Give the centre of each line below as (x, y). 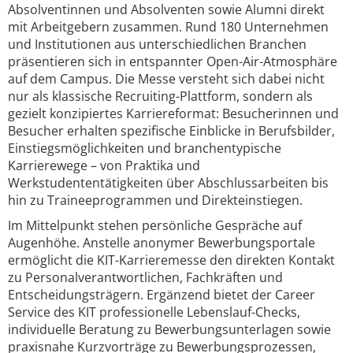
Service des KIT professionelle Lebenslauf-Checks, (154, 312)
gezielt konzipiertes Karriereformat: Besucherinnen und (173, 113)
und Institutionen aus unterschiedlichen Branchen (157, 44)
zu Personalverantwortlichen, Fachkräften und (145, 277)
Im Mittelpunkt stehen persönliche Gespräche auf (155, 225)
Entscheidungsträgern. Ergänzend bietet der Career (162, 295)
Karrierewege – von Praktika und (104, 165)
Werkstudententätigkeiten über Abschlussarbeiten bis (168, 183)
